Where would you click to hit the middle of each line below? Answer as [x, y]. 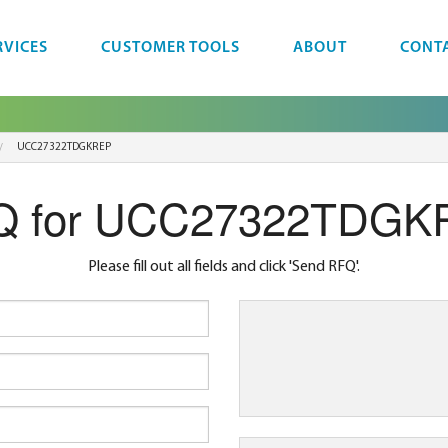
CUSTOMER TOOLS [170, 48]
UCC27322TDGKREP [64, 147]
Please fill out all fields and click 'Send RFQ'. [224, 267]
